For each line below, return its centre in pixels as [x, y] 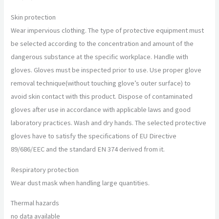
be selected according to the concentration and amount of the [102, 43]
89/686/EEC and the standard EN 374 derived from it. [88, 149]
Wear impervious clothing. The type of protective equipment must [108, 30]
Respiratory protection [45, 169]
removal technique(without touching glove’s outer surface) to [101, 83]
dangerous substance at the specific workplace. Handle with [100, 56]
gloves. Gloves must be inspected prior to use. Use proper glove [106, 70]
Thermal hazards [35, 203]
